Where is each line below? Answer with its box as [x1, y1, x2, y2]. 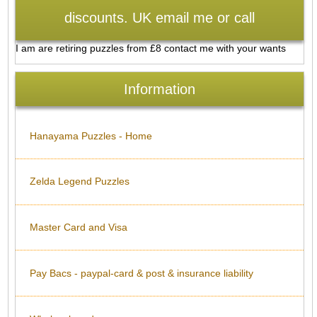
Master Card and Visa [30, 221, 127, 234]
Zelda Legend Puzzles [30, 175, 129, 188]
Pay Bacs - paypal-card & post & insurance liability [30, 267, 253, 279]
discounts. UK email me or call [64, 9, 255, 25]
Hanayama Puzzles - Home [30, 129, 152, 142]
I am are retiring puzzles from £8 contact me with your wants [15, 42, 286, 54]
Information [123, 81, 195, 98]
